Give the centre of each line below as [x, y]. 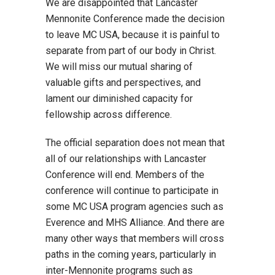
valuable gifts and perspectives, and [123, 83]
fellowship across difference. [109, 114]
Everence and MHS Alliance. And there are [135, 223]
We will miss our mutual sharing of [119, 67]
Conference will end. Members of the [125, 175]
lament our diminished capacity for [119, 99]
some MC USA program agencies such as [134, 207]
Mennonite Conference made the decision [135, 19]
